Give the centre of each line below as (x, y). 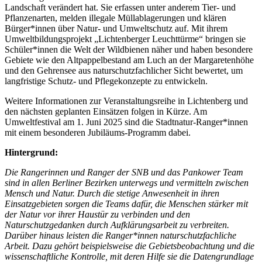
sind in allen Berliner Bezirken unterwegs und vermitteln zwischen (127, 182)
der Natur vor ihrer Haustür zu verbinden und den (97, 214)
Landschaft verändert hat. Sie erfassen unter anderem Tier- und (120, 7)
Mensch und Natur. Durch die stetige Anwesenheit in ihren (112, 193)
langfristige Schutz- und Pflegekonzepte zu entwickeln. (106, 81)
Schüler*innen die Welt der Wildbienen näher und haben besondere (129, 49)
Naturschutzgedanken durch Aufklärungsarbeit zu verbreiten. (117, 225)
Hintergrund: (31, 152)
